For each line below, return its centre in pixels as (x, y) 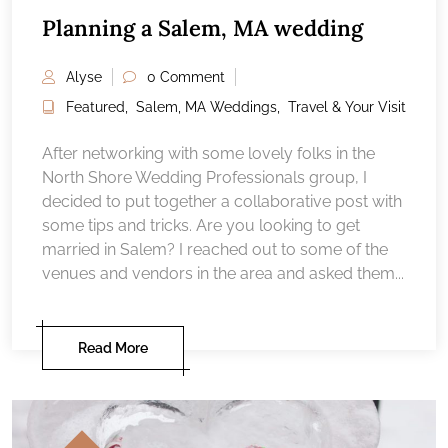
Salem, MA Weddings (206, 107)
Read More (113, 348)
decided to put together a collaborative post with (222, 202)
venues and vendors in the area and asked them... (223, 274)
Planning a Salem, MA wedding (202, 28)
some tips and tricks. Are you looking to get (201, 226)
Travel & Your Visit (347, 107)
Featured (95, 107)
